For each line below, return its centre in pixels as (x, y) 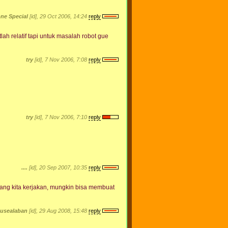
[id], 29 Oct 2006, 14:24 (58, 16)
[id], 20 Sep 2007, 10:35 (58, 167)
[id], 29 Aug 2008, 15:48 (58, 210)
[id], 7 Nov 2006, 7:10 (61, 117)
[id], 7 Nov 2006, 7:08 (61, 59)
